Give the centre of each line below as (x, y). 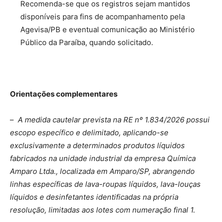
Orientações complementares (64, 94)
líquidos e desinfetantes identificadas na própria (94, 197)
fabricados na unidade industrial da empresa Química (103, 158)
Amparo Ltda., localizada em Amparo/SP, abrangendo (102, 171)
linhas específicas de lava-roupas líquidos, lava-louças (105, 184)
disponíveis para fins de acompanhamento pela (103, 16)
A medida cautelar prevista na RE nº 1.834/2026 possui (114, 119)
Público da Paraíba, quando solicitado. (87, 42)
